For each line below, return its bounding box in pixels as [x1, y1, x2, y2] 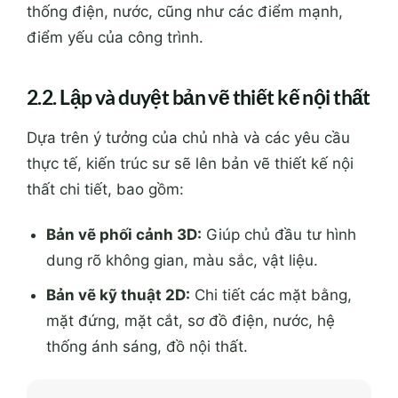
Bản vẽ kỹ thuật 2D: [46, 286, 191, 305]
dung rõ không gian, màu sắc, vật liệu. [46, 251, 319, 270]
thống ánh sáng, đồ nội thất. [46, 338, 249, 356]
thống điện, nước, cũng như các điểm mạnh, [27, 2, 343, 20]
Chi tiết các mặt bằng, [190, 286, 353, 305]
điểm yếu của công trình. [27, 28, 203, 46]
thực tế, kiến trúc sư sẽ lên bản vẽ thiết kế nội [27, 154, 354, 172]
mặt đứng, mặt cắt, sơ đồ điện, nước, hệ [46, 312, 336, 330]
